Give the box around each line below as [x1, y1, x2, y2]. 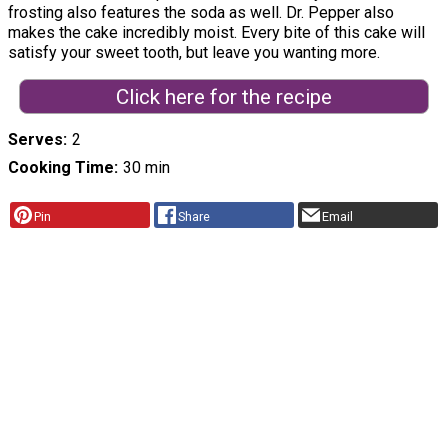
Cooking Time [8, 158, 114, 178]
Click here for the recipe [115, 84, 332, 109]
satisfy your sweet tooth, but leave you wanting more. [8, 42, 380, 62]
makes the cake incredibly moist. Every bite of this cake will [8, 22, 425, 42]
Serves [8, 130, 63, 150]
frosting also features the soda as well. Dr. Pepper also [8, 2, 394, 22]
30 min [122, 158, 170, 178]
